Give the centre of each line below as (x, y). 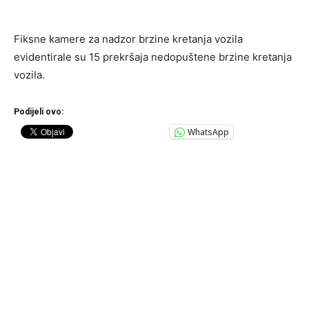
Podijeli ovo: (39, 112)
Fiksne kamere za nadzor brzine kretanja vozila (128, 39)
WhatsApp (208, 132)
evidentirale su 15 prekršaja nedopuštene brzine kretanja (153, 57)
